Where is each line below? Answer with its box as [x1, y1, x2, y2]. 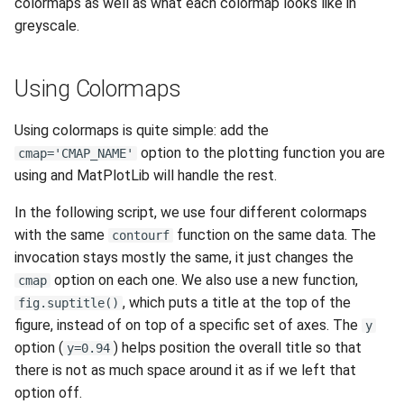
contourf [112, 227, 170, 243]
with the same [14, 225, 108, 243]
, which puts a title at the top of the [123, 293, 351, 311]
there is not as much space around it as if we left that [14, 361, 356, 379]
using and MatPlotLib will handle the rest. [14, 166, 277, 184]
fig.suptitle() [18, 295, 119, 310]
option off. [14, 383, 82, 401]
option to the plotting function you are [137, 143, 385, 161]
